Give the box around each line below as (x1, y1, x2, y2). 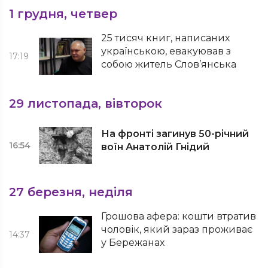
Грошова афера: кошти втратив (101, 211, 257, 222)
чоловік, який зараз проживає (101, 224, 253, 235)
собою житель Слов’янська (101, 59, 237, 70)
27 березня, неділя (9, 185, 133, 199)
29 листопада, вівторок (9, 96, 162, 111)
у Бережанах (101, 237, 165, 248)
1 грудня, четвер (9, 7, 117, 21)
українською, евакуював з (101, 45, 232, 57)
